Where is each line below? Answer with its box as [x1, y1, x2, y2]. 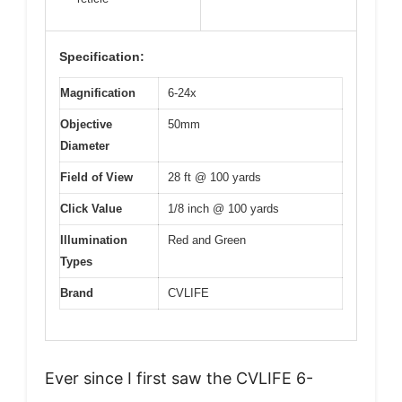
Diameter [60, 138, 109, 153]
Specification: [59, 48, 144, 64]
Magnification [60, 85, 135, 100]
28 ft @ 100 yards [168, 170, 261, 184]
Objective [60, 117, 112, 131]
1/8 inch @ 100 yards [168, 201, 279, 215]
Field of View [60, 170, 133, 184]
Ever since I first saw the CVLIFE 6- [45, 369, 313, 389]
